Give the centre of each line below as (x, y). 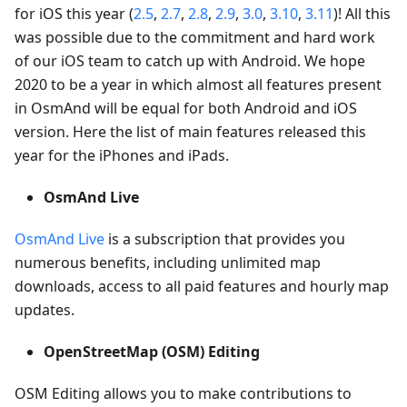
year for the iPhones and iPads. (122, 155)
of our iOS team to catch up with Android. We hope (190, 60)
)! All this (362, 13)
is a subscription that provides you (225, 238)
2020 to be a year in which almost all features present (198, 84)
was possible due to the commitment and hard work (195, 37)
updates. (45, 309)
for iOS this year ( (74, 13)
